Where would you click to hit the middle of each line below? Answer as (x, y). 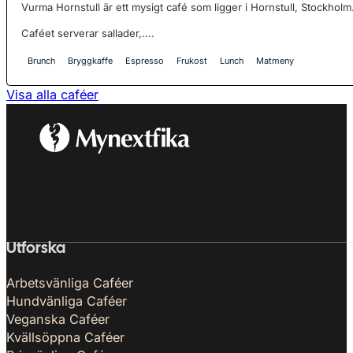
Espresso (145, 61)
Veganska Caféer (58, 320)
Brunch (42, 61)
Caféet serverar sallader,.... (88, 33)
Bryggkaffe (91, 61)
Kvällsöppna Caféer (65, 338)
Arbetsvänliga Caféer (70, 283)
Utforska (36, 249)
